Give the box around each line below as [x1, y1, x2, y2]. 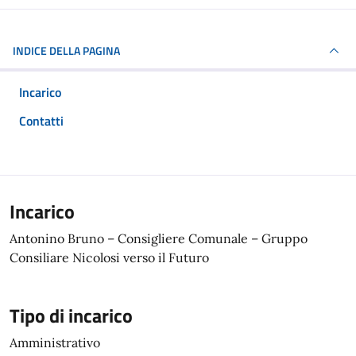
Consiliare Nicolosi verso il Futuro [10, 250, 209, 265]
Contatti [19, 111, 64, 130]
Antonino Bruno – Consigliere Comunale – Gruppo [10, 230, 308, 246]
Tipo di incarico [10, 301, 133, 330]
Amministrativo [10, 335, 100, 350]
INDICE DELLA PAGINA [13, 42, 120, 59]
